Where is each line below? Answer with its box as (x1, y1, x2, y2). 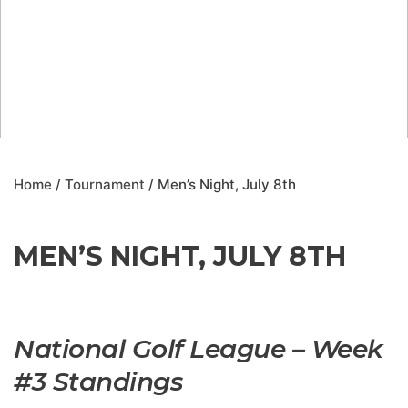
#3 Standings (14, 366, 182, 397)
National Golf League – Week (14, 333, 383, 364)
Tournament (65, 176, 145, 193)
